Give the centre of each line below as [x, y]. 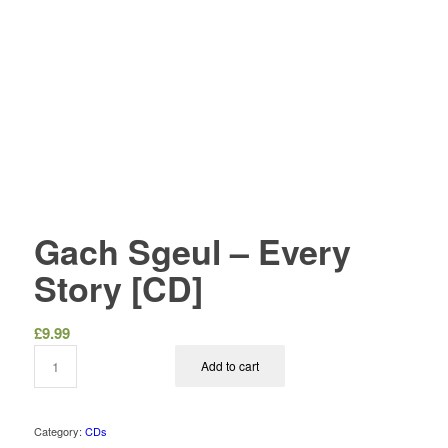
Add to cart [230, 366]
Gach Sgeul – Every [192, 251]
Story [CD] [118, 288]
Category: [59, 431]
